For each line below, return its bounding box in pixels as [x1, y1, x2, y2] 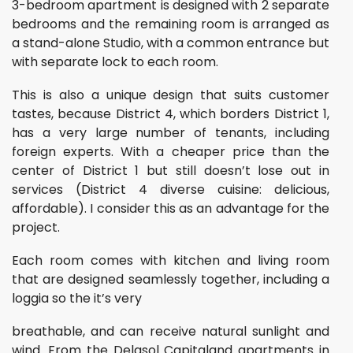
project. [12, 218, 60, 236]
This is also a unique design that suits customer [12, 86, 329, 104]
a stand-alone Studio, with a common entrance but [12, 34, 329, 52]
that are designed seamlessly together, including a [12, 270, 329, 288]
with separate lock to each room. [12, 53, 218, 71]
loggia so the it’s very [12, 289, 142, 307]
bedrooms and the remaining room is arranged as [12, 15, 329, 33]
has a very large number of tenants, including [12, 124, 329, 142]
